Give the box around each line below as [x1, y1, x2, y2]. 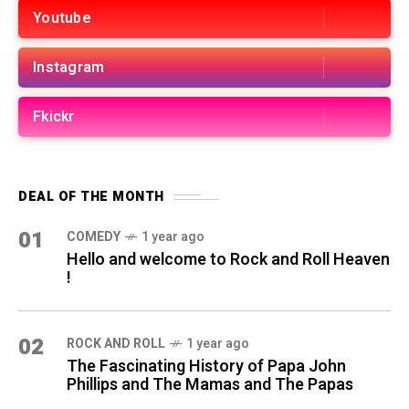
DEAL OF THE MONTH [18, 187, 164, 207]
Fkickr [33, 106, 75, 129]
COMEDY [67, 227, 121, 247]
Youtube [33, 7, 91, 30]
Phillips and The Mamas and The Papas [67, 372, 353, 398]
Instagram [33, 57, 105, 79]
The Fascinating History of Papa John [67, 354, 346, 380]
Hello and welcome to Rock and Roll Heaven [67, 247, 390, 273]
